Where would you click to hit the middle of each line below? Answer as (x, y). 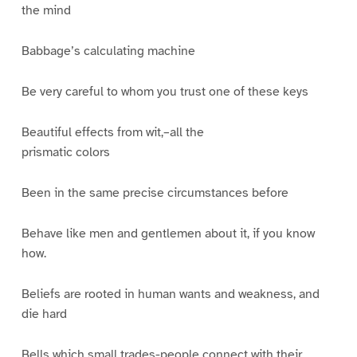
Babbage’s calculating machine (108, 51)
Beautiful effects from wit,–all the (112, 133)
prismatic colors (65, 153)
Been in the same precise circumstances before (155, 192)
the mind (46, 11)
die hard (44, 314)
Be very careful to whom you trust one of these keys (165, 92)
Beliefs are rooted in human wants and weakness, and (170, 294)
